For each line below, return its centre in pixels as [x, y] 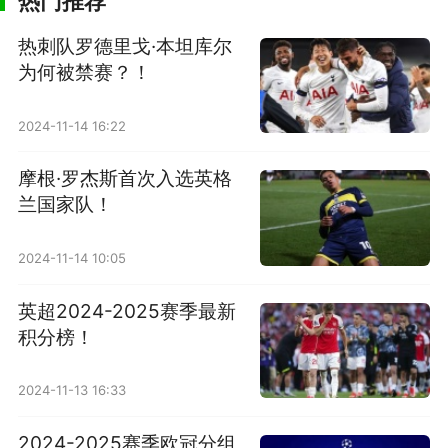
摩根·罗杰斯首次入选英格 [124, 178]
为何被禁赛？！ [84, 71]
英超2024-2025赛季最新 [126, 310]
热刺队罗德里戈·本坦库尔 [124, 45]
